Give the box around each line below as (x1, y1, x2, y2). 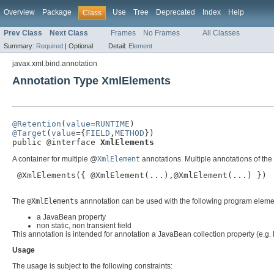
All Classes (202, 29, 240, 38)
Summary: (4, 42, 36, 50)
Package (42, 8, 72, 17)
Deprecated (156, 8, 195, 17)
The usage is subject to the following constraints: (12, 262, 172, 271)
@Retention (12, 119, 61, 129)
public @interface (12, 138, 100, 147)
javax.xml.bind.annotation (12, 59, 97, 68)
